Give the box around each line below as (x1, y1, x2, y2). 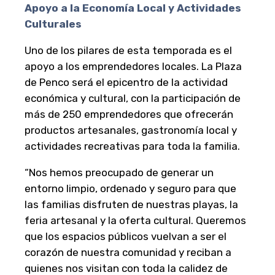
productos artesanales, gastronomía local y (25, 123, 237, 136)
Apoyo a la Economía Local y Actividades (25, 1, 241, 14)
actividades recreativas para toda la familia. (25, 139, 240, 152)
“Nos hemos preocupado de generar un (25, 166, 214, 179)
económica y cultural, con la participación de (25, 91, 241, 104)
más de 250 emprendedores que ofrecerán (25, 107, 233, 120)
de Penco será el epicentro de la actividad (25, 76, 228, 88)
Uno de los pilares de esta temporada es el (25, 44, 232, 56)
